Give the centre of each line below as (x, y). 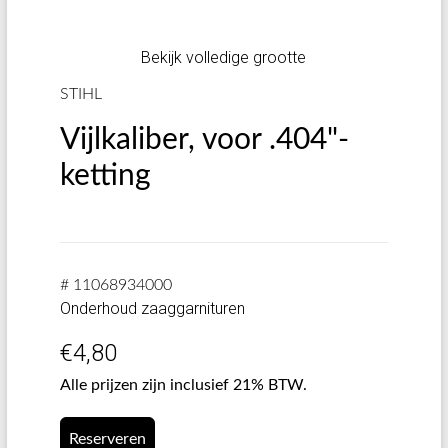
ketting (105, 176)
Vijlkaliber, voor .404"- (204, 140)
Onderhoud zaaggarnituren (152, 308)
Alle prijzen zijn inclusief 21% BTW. (183, 385)
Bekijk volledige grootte (224, 57)
